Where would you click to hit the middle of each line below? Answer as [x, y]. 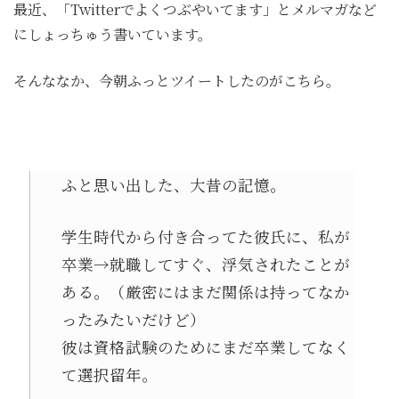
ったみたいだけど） [133, 319]
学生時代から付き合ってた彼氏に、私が [205, 236]
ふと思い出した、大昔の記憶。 [173, 185]
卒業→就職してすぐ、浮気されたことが [205, 264]
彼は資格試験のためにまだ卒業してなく [205, 346]
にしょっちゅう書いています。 [113, 35]
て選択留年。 [109, 374]
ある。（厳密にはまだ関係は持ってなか [205, 291]
